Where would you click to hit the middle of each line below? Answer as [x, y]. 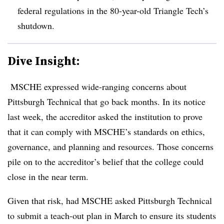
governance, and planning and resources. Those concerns [110, 146]
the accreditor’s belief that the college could [123, 161]
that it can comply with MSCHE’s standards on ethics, [106, 131]
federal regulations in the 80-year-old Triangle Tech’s [113, 10]
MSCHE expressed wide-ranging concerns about [98, 86]
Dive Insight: [44, 60]
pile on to [25, 161]
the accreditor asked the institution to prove [123, 116]
